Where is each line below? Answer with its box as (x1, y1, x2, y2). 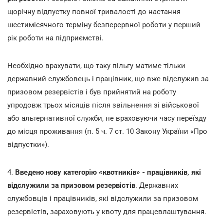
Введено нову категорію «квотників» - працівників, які (15, 167, 201, 177)
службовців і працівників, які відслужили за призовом (7, 194, 198, 203)
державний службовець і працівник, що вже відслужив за (7, 74, 209, 83)
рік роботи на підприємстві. (7, 33, 104, 42)
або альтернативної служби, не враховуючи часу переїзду (7, 113, 206, 123)
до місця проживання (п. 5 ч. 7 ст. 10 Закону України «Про (7, 127, 207, 136)
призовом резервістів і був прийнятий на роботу (7, 87, 176, 96)
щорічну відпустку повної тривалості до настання (7, 7, 181, 16)
